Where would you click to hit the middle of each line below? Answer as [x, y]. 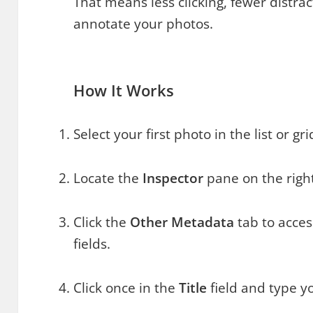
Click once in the [126, 288]
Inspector [173, 179]
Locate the [108, 179]
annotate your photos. [144, 24]
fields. [92, 244]
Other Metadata [182, 223]
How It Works [124, 90]
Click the [102, 223]
